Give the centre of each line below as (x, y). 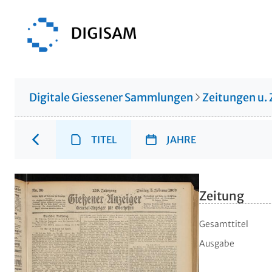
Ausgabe (217, 244)
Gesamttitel (224, 224)
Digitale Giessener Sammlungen (111, 97)
